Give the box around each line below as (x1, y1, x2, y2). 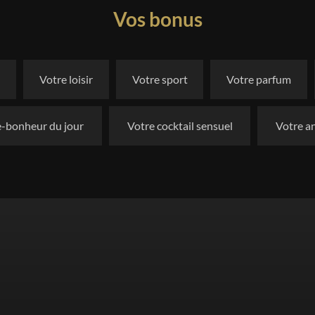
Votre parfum (226, 72, 292, 86)
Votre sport (131, 72, 188, 86)
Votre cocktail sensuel (127, 119, 233, 132)
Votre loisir (39, 72, 93, 86)
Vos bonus (112, 7, 202, 31)
